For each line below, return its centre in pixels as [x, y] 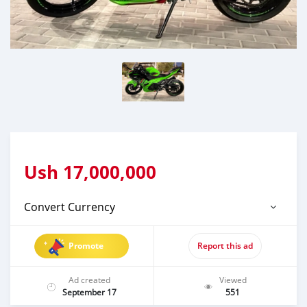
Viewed [233, 280]
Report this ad [225, 246]
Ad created [89, 280]
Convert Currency [70, 207]
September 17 [89, 292]
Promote [86, 246]
